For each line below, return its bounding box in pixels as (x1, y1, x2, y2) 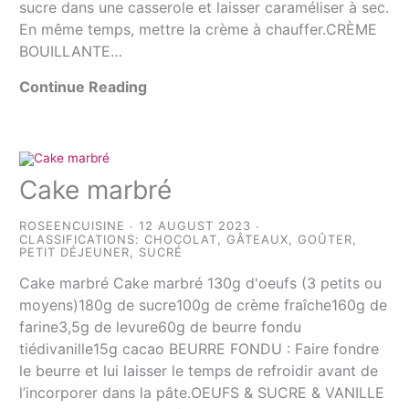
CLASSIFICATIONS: (19, 232, 145, 247)
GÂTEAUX (226, 232, 289, 247)
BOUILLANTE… (19, 41, 123, 60)
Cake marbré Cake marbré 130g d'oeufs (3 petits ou (19, 274, 383, 293)
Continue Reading (19, 77, 148, 96)
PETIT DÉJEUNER (19, 245, 131, 260)
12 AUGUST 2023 (139, 218, 252, 234)
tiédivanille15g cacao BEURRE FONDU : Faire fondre (19, 340, 380, 359)
